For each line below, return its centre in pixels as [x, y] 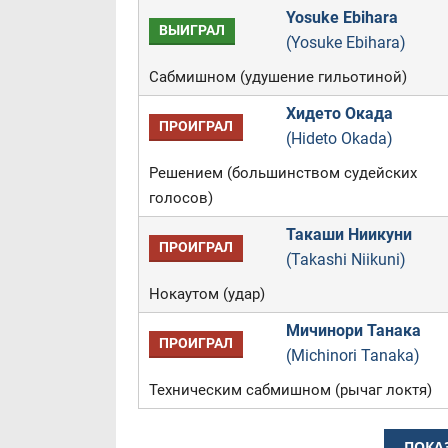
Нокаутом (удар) [206, 294]
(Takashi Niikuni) [345, 259]
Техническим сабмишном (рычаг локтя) [290, 390]
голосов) [180, 198]
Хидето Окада [339, 113]
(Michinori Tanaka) [352, 355]
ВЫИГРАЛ [191, 30]
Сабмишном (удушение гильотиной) [277, 77]
